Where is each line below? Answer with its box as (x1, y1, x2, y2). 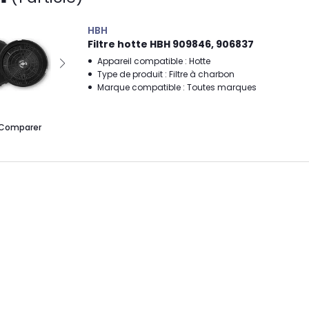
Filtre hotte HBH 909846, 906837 (88, 37, 254, 51)
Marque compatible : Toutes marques (97, 81, 257, 93)
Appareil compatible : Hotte (97, 55, 210, 67)
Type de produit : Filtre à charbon (97, 68, 235, 80)
